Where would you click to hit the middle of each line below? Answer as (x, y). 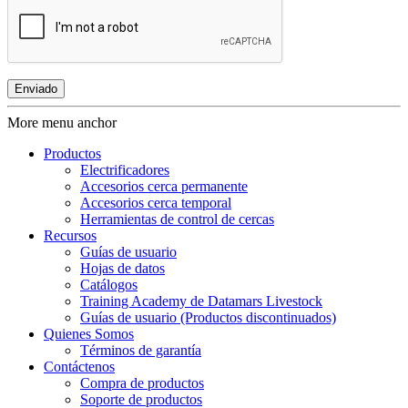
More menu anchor (62, 123)
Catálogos (109, 285)
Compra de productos (142, 383)
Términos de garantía (141, 351)
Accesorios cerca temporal (156, 203)
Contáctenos (79, 367)
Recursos (70, 236)
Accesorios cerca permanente (164, 187)
